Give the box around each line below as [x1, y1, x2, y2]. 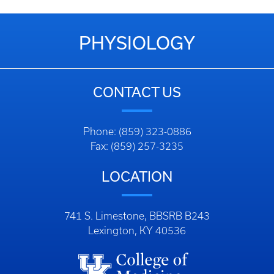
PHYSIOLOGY [79, 32, 195, 53]
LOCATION [102, 168, 172, 184]
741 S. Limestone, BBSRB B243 [64, 210, 210, 221]
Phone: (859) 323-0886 [83, 126, 191, 137]
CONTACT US [93, 84, 181, 100]
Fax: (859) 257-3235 [91, 141, 183, 152]
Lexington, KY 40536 [88, 225, 186, 236]
